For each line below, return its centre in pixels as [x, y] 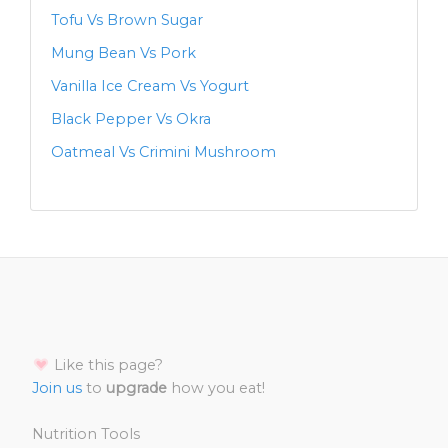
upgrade [136, 388]
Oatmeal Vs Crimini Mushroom [163, 152]
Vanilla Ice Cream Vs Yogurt [150, 86]
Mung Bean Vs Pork [123, 53]
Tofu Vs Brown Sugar [127, 20]
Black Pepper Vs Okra [131, 119]
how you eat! [216, 388]
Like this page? [106, 365]
